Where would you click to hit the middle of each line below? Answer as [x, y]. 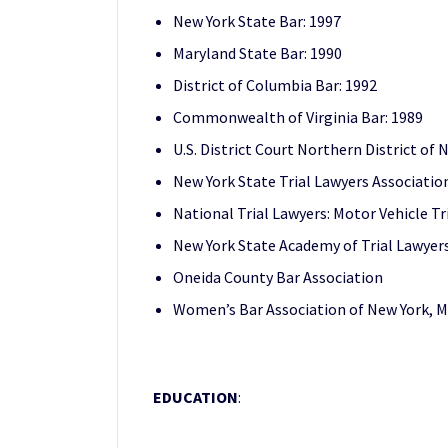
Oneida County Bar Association [278, 276]
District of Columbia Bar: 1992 [275, 84]
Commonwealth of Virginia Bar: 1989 [298, 116]
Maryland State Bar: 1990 [257, 52]
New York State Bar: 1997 [257, 20]
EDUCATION [195, 396]
